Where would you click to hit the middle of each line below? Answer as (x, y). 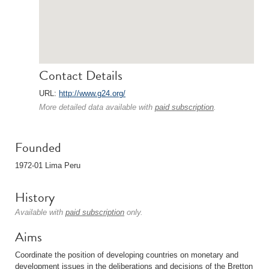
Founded (38, 147)
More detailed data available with (97, 107)
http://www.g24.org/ (92, 93)
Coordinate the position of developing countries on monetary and (127, 255)
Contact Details (81, 75)
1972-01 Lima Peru (48, 165)
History (35, 197)
